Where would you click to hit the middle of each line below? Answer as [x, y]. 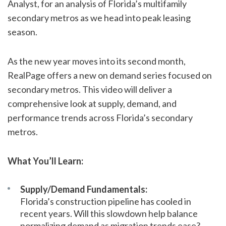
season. [22, 32]
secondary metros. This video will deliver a [90, 89]
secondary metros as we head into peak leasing [99, 18]
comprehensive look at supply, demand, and [92, 103]
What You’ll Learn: [45, 161]
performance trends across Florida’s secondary [100, 118]
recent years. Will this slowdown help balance [109, 213]
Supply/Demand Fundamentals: [84, 189]
